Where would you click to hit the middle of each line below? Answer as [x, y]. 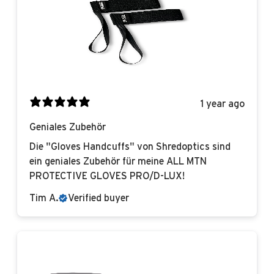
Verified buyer [98, 198]
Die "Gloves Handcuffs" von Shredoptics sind [130, 147]
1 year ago [223, 104]
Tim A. [44, 198]
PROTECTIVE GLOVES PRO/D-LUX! [107, 176]
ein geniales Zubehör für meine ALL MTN [118, 162]
